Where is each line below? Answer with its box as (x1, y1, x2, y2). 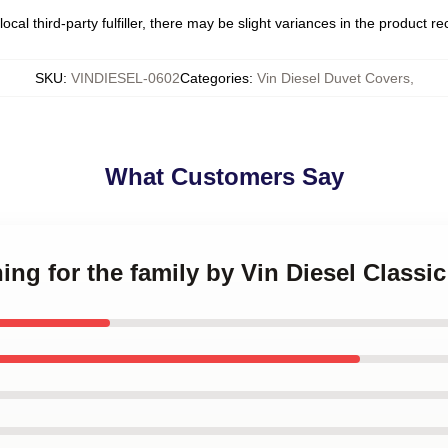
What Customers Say (104, 163, 344, 190)
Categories (179, 70, 249, 86)
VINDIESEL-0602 (70, 70, 180, 86)
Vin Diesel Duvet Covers (256, 70, 410, 86)
